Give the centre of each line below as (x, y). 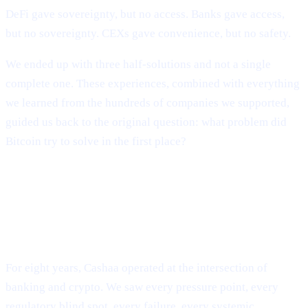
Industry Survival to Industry (114, 212)
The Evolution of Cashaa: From (123, 190)
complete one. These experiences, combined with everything (153, 83)
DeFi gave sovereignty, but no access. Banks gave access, (145, 14)
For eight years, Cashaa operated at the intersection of (136, 268)
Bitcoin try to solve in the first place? (96, 141)
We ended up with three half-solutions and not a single (138, 64)
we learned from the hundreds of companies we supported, (147, 102)
